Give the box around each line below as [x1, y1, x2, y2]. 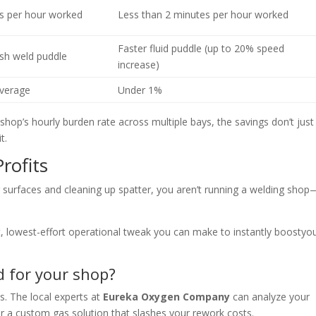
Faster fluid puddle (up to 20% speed [118, 42, 285, 56]
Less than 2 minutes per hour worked [118, 8, 289, 22]
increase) [118, 58, 160, 72]
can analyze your [230, 290, 310, 304]
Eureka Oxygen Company [103, 290, 231, 304]
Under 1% [118, 83, 163, 97]
